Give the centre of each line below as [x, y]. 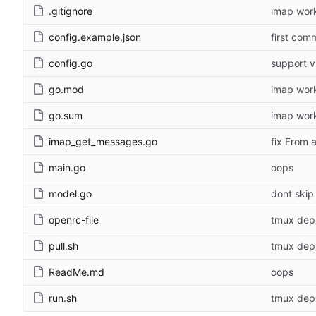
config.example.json [95, 37]
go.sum [66, 116]
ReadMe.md [77, 272]
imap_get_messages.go [103, 142]
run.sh [63, 298]
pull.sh [63, 246]
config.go [71, 63]
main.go [67, 168]
